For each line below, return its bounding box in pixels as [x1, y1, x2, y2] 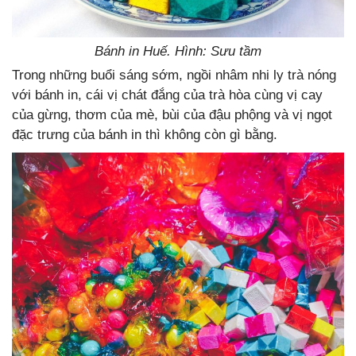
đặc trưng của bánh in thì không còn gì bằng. [12, 127, 277, 143]
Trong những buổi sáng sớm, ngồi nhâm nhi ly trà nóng [12, 68, 336, 83]
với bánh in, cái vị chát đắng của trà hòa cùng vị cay [12, 87, 323, 103]
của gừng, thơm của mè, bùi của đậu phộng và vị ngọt [12, 107, 332, 123]
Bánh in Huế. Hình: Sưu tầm [95, 44, 261, 60]
